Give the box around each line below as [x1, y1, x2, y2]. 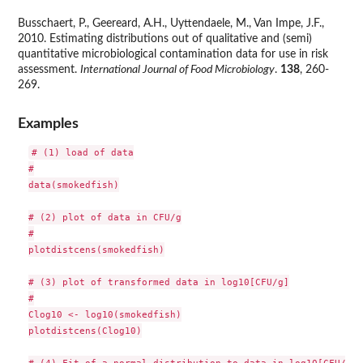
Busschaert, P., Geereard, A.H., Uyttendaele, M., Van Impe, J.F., [18, 18, 324, 30]
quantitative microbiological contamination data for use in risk [18, 49, 328, 61]
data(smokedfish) [28, 178, 119, 190]
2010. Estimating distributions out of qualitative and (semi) [18, 33, 312, 45]
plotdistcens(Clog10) [28, 324, 142, 336]
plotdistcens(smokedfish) [28, 243, 164, 255]
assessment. [18, 64, 80, 76]
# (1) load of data [31, 146, 134, 158]
